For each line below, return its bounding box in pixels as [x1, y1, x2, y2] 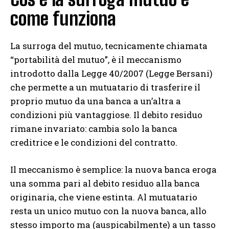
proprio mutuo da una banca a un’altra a [10, 95, 181, 107]
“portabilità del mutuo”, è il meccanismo [10, 54, 181, 66]
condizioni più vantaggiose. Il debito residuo [10, 109, 202, 121]
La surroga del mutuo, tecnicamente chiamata [10, 40, 208, 52]
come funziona [10, 8, 116, 30]
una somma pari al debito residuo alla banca [10, 177, 200, 190]
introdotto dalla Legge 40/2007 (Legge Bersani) [10, 67, 213, 80]
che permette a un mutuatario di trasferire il [10, 81, 200, 94]
